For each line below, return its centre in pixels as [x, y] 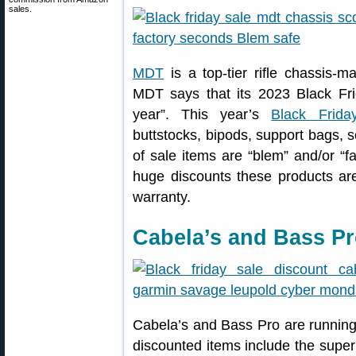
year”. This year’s [202, 114]
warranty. [162, 197]
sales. [20, 9]
